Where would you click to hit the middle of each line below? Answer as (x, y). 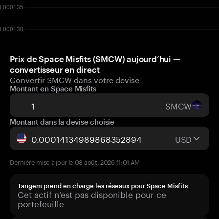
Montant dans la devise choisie (62, 122)
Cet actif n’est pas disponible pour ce (92, 194)
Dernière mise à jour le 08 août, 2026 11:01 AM (75, 161)
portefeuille (41, 203)
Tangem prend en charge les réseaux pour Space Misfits (103, 186)
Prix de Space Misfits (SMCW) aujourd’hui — (95, 59)
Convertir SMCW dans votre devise (75, 79)
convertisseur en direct (55, 69)
